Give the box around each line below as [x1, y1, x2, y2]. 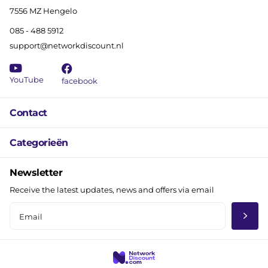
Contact [10, 106, 47, 118]
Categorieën [10, 136, 68, 148]
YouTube [10, 75, 44, 85]
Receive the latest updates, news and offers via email [10, 184, 214, 194]
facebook [62, 75, 98, 86]
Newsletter [10, 166, 63, 178]
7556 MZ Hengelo [10, 5, 77, 16]
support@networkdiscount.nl [10, 40, 124, 50]
